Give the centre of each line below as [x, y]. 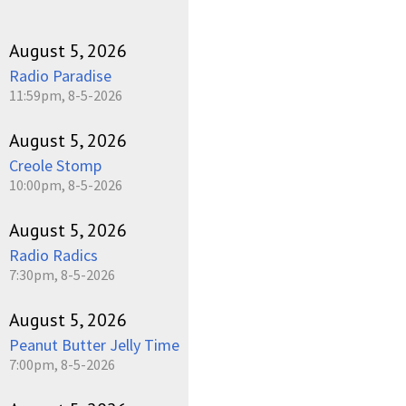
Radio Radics [53, 255]
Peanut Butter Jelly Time [94, 344]
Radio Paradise [60, 75]
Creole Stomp [55, 165]
